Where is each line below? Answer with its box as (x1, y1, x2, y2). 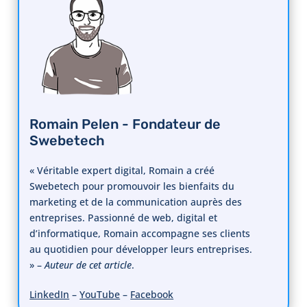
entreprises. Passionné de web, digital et (29, 211, 218, 225)
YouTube (79, 288, 121, 302)
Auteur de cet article (45, 258, 132, 272)
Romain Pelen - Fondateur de (29, 116, 221, 133)
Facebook (130, 288, 174, 302)
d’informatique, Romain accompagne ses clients (29, 227, 251, 241)
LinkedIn (29, 288, 70, 302)
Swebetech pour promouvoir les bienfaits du (29, 180, 235, 193)
